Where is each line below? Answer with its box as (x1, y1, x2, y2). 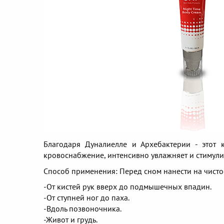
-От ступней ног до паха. (43, 192, 129, 203)
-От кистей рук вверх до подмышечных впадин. (43, 181, 211, 192)
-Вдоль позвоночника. (43, 203, 121, 214)
